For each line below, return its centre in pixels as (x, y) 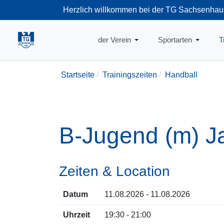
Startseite (78, 75)
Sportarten (175, 40)
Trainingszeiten (130, 75)
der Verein (114, 40)
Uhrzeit (76, 215)
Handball (181, 75)
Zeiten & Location (114, 171)
